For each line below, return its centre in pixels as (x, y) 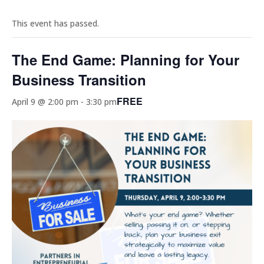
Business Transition (79, 80)
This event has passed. (55, 24)
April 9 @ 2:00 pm (45, 101)
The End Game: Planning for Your (126, 60)
